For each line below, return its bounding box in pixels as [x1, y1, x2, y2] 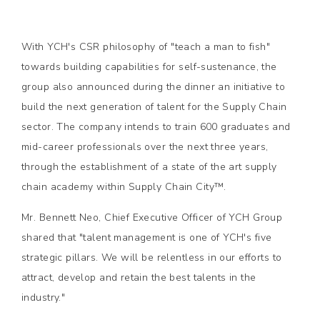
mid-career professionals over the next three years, [21, 140, 269, 154]
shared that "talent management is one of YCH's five [21, 231, 272, 244]
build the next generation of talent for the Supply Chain [21, 100, 287, 114]
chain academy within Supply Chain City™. [21, 180, 226, 194]
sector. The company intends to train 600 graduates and [21, 120, 291, 134]
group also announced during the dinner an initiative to [21, 80, 286, 94]
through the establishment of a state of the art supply [21, 160, 277, 174]
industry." [21, 291, 66, 304]
